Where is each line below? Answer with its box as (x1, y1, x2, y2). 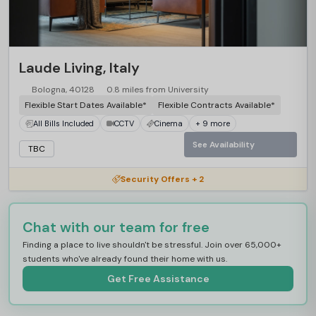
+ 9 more (195, 118, 230, 128)
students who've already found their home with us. (23, 253, 227, 265)
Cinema (154, 118, 183, 128)
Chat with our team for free (23, 218, 209, 236)
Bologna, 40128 (31, 84, 95, 95)
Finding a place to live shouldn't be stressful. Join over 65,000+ (23, 239, 281, 250)
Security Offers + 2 (121, 174, 204, 185)
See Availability (193, 139, 255, 150)
